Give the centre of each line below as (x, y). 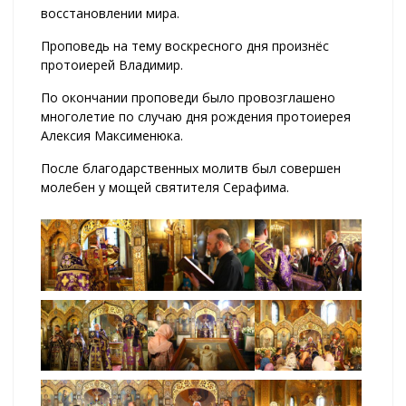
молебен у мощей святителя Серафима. (165, 187)
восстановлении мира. (110, 13)
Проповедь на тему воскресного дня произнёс (185, 45)
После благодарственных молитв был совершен (191, 168)
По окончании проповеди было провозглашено (188, 97)
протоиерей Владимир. (112, 64)
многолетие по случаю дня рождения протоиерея (196, 116)
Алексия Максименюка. (112, 135)
